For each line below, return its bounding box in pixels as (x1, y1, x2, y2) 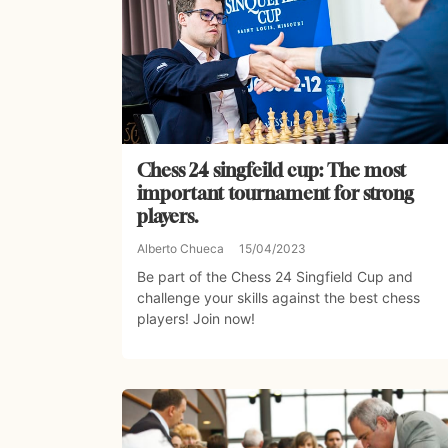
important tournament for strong (137, 182, 414, 205)
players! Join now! (137, 310, 255, 328)
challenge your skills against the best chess (137, 289, 420, 307)
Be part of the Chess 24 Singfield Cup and (137, 268, 413, 286)
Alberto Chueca (137, 241, 224, 257)
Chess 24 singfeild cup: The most (137, 159, 406, 182)
